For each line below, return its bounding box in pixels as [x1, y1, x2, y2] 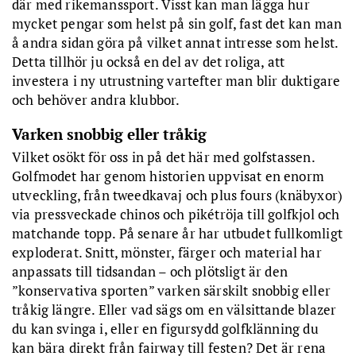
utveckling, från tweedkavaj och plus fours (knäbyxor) [12, 185, 343, 204]
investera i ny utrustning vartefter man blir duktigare [12, 71, 341, 90]
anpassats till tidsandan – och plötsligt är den [12, 261, 288, 281]
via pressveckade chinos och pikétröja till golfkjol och [12, 204, 340, 223]
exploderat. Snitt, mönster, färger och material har [12, 242, 322, 261]
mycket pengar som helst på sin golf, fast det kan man [12, 14, 342, 33]
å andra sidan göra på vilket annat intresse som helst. [12, 33, 339, 52]
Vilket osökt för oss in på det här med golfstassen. [12, 147, 315, 166]
